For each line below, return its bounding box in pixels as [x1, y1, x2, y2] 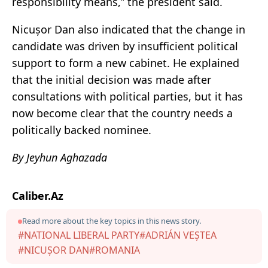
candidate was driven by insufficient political [12, 39, 238, 54]
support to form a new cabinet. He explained [12, 56, 239, 71]
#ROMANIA [89, 243, 140, 257]
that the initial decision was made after [12, 72, 211, 87]
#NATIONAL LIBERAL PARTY [18, 229, 139, 242]
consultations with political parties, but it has [12, 89, 243, 104]
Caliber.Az [12, 188, 63, 203]
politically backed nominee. [12, 123, 151, 138]
